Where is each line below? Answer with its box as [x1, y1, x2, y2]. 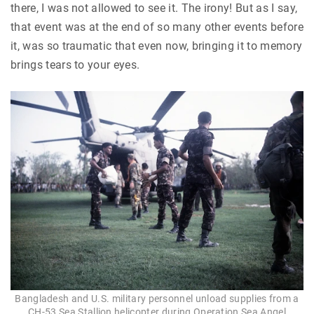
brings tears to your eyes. [11, 58, 140, 72]
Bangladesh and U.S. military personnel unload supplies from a [15, 292, 299, 304]
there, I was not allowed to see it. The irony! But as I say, [11, 1, 298, 15]
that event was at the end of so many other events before [11, 20, 303, 34]
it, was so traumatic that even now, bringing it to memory [11, 39, 303, 53]
